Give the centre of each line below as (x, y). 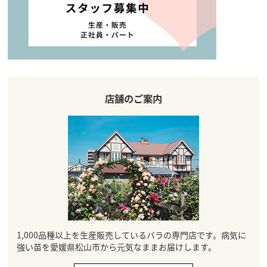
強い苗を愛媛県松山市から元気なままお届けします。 (117, 246)
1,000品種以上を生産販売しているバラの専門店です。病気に (131, 235)
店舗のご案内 (133, 99)
